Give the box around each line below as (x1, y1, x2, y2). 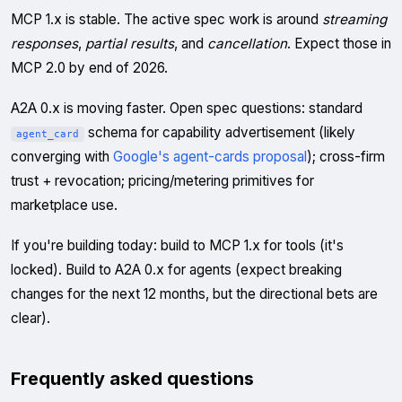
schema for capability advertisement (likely (84, 124, 355, 141)
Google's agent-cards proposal (113, 148, 307, 165)
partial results (85, 35, 174, 52)
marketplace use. (11, 197, 118, 214)
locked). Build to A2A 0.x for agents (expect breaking (11, 261, 342, 278)
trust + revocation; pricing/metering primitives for (11, 172, 314, 189)
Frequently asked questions (11, 368, 254, 389)
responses (11, 35, 78, 52)
